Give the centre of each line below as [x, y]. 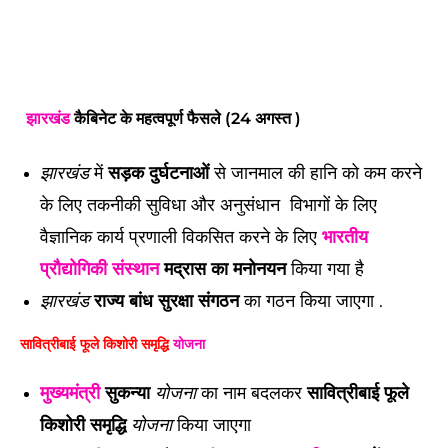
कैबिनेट [95, 118]
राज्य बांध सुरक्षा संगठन [164, 301]
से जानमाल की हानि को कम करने [315, 173]
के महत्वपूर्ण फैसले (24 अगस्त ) [210, 118]
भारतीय [345, 237]
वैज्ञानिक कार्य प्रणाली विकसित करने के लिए [181, 237]
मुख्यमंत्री [70, 393]
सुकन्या [127, 393]
